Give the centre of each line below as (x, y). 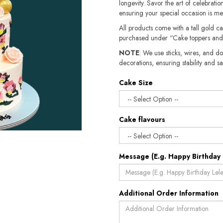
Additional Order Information (169, 193)
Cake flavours (142, 119)
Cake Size (136, 83)
